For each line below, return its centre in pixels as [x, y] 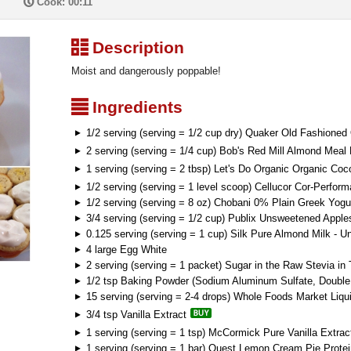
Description [136, 47]
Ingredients [135, 107]
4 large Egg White [125, 250]
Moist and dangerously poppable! [146, 71]
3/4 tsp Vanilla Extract [136, 315]
